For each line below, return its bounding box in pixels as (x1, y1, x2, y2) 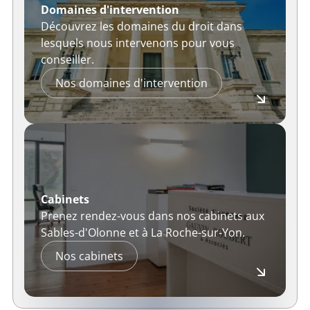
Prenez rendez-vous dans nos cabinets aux (40, 208, 264, 224)
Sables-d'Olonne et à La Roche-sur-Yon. (40, 225, 245, 241)
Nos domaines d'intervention (55, 75, 208, 91)
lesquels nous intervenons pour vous (40, 35, 235, 51)
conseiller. (40, 52, 94, 68)
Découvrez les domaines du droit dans (40, 19, 242, 35)
